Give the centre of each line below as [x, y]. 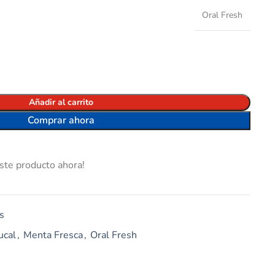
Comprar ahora [61, 120]
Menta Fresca [53, 235]
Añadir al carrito [61, 102]
